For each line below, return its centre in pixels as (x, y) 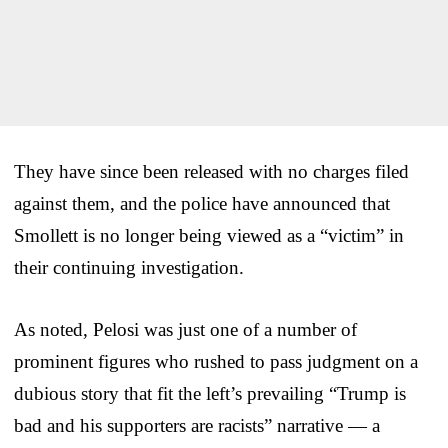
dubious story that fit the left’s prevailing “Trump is (210, 393)
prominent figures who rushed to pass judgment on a (216, 361)
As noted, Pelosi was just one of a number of (185, 329)
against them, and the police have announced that (202, 203)
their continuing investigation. (129, 267)
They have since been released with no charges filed (211, 171)
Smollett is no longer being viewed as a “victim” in (209, 235)
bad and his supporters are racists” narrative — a (197, 425)
